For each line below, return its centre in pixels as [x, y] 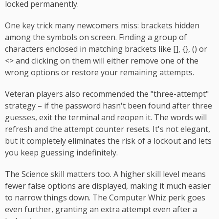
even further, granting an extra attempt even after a [101, 209]
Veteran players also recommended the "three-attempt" [107, 94]
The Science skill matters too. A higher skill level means [105, 174]
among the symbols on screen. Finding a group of [96, 37]
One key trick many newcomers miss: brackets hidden [102, 25]
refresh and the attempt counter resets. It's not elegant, [108, 129]
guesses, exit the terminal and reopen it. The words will [106, 117]
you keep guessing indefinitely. [61, 152]
